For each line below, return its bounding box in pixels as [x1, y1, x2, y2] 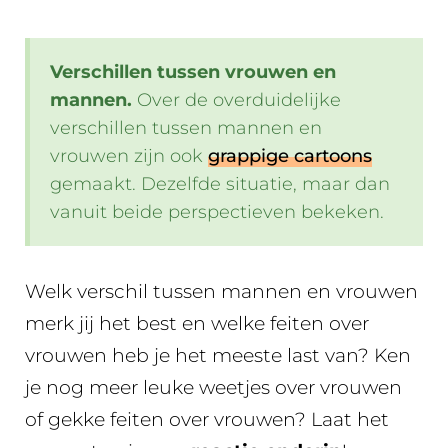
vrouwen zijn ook [50, 144, 208, 167]
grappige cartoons [208, 144, 372, 167]
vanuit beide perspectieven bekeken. [50, 200, 384, 223]
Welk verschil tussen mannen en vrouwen [25, 279, 418, 303]
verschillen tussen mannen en [50, 116, 322, 139]
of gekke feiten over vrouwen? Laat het [25, 407, 389, 431]
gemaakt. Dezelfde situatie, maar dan [50, 172, 390, 195]
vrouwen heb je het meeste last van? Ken [25, 343, 411, 367]
